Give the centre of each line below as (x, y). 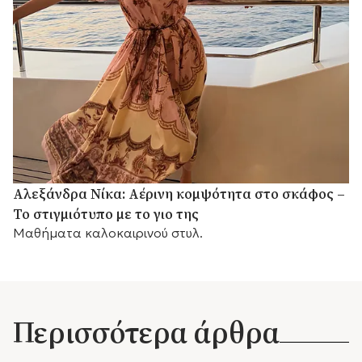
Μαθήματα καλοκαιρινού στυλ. (108, 233)
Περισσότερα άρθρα (146, 333)
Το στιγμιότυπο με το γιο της (106, 215)
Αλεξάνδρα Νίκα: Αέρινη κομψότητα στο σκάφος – (179, 194)
